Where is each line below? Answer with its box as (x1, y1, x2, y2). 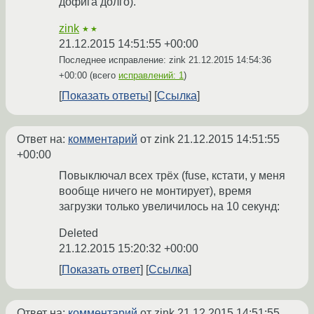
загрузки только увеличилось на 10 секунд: (59, 200, 280, 213)
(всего (87, 70, 118, 81)
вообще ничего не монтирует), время (59, 185, 252, 198)
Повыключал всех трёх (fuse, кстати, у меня (59, 170, 285, 182)
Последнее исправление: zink (59, 55, 189, 66)
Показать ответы (62, 90, 149, 102)
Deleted (59, 227, 98, 240)
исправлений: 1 (118, 70, 184, 81)
